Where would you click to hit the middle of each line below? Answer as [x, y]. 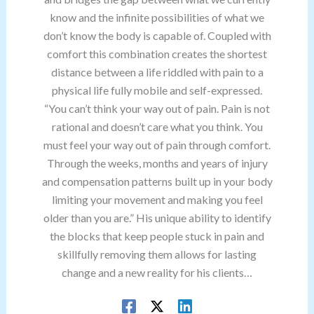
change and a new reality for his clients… [157, 272]
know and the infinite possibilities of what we [157, 17]
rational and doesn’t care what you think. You [157, 127]
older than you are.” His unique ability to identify [157, 218]
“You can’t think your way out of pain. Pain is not [157, 108]
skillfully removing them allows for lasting [157, 254]
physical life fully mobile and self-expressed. [157, 90]
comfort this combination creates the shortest [157, 54]
